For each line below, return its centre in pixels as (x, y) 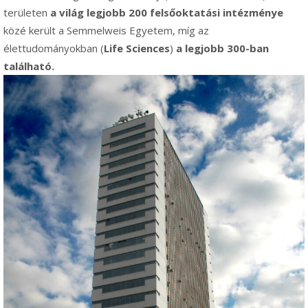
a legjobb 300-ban (222, 48)
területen (27, 12)
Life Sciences (137, 48)
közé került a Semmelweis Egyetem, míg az (106, 30)
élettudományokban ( (54, 48)
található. (29, 66)
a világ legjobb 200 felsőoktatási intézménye (167, 12)
